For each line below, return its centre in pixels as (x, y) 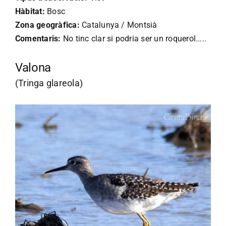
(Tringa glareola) (49, 83)
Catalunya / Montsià (118, 25)
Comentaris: (38, 39)
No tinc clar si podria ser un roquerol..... (134, 39)
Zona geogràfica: (47, 25)
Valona (33, 68)
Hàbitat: (30, 12)
